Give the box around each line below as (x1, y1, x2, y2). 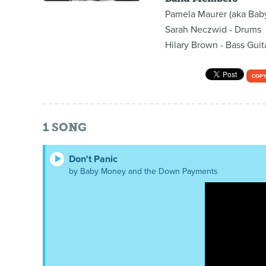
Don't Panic (69, 153, 118, 166)
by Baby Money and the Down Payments (69, 166, 218, 177)
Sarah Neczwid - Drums (165, 24, 262, 36)
